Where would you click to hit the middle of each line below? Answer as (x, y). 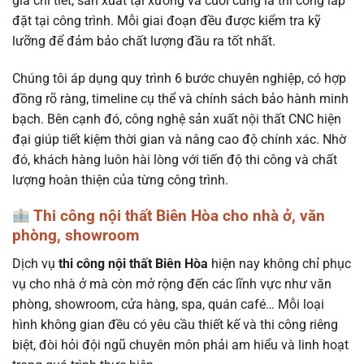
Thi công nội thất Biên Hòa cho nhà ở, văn (177, 216)
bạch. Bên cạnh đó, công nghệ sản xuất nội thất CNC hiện (177, 119)
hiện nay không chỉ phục (279, 263)
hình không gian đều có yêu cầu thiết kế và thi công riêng (175, 324)
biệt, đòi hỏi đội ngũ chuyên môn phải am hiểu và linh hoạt (180, 344)
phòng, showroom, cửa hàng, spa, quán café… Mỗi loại (168, 304)
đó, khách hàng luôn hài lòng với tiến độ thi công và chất (175, 159)
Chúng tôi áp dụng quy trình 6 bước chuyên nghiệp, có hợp (179, 78)
